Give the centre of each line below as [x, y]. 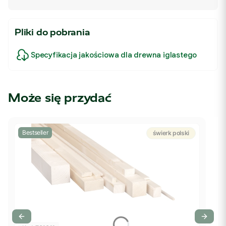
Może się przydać [60, 98]
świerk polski [171, 133]
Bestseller [35, 132]
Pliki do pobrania [52, 32]
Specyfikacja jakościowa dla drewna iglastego [114, 55]
